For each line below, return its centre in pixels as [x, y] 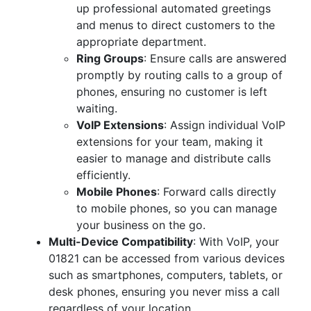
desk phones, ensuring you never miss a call [164, 292]
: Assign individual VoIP [225, 125]
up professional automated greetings [174, 8]
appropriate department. [141, 42]
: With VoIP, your [236, 242]
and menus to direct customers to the [176, 25]
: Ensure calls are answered [215, 58]
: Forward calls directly [217, 192]
